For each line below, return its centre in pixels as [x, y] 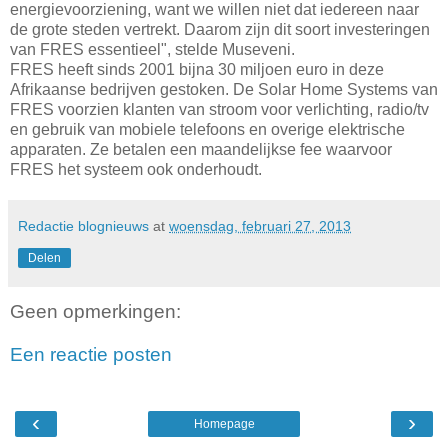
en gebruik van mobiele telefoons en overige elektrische [207, 129]
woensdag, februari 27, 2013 [260, 225]
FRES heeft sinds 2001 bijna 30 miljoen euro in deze [197, 69]
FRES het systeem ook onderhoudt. [136, 169]
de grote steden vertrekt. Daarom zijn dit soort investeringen [220, 29]
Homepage [224, 423]
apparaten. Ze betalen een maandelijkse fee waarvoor [201, 149]
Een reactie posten [91, 355]
